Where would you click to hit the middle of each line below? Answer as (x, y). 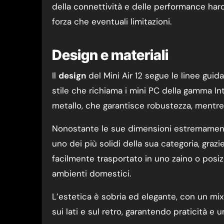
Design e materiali (110, 55)
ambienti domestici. (91, 173)
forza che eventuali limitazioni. (112, 21)
